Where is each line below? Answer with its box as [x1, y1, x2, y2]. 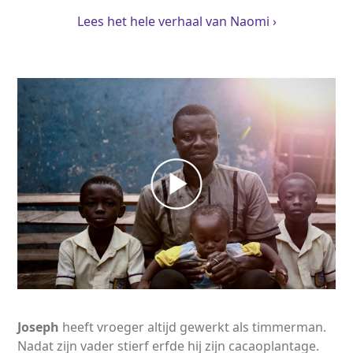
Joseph [17, 318, 60, 336]
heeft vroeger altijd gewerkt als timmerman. [59, 318, 327, 336]
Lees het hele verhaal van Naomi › [76, 12, 277, 30]
